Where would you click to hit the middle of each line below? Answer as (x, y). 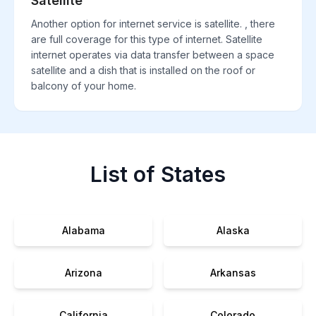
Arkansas (233, 272)
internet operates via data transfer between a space (153, 54)
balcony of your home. (84, 85)
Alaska (233, 230)
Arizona (83, 272)
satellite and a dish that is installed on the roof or (143, 70)
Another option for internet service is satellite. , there (153, 23)
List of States (158, 174)
